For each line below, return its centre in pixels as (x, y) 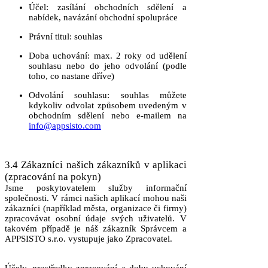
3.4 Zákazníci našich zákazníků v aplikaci (96, 165)
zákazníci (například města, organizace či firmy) (96, 208)
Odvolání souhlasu (68, 95)
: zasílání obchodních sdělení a (116, 7)
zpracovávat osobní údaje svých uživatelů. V (96, 218)
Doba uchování (58, 56)
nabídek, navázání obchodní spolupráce (103, 17)
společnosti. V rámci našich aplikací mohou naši (96, 198)
